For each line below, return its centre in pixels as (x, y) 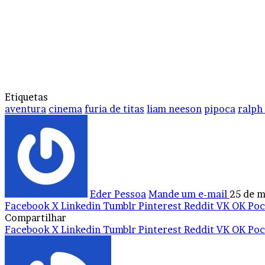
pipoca (220, 109)
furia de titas (114, 109)
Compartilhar (35, 218)
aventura (25, 109)
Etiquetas (26, 97)
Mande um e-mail (188, 194)
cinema (65, 109)
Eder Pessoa (118, 194)
